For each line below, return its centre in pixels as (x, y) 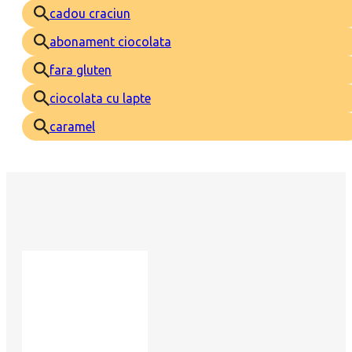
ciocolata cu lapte (100, 98)
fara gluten (81, 70)
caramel (72, 126)
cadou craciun (90, 13)
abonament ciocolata (110, 41)
